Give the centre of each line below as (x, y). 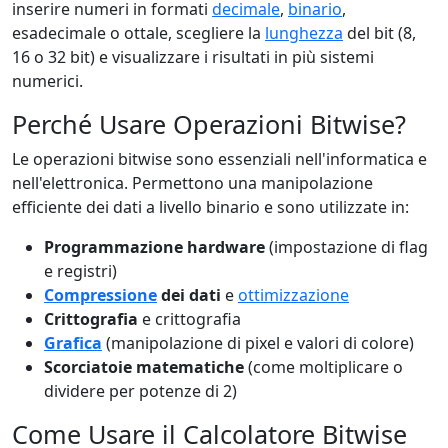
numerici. (47, 81)
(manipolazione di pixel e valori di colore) (258, 343)
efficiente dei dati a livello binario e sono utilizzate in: (210, 207)
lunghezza (304, 33)
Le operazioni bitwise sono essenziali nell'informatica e (219, 159)
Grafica (73, 343)
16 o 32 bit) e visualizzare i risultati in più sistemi (193, 57)
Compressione (100, 295)
